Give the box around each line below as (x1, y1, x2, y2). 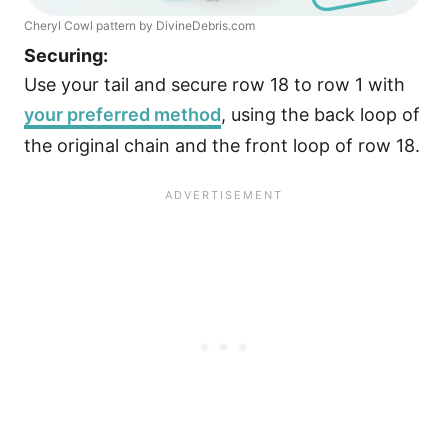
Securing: (24, 44, 108, 66)
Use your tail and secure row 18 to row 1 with (24, 73, 405, 95)
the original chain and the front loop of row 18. (24, 134, 420, 156)
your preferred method (24, 103, 221, 125)
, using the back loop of (221, 103, 420, 125)
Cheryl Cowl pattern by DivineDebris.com (24, 17, 255, 33)
